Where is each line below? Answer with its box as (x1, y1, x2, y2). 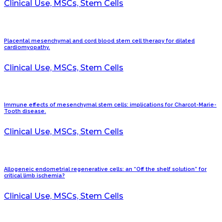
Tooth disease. (4, 108, 46, 115)
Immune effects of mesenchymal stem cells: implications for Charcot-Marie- (4, 102, 217, 109)
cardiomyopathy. (4, 44, 50, 51)
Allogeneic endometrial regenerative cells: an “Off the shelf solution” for (4, 166, 207, 173)
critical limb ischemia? (4, 172, 65, 179)
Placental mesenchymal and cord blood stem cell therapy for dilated (4, 37, 195, 44)
